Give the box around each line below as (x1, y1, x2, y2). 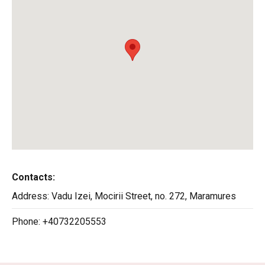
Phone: (12, 215, 43, 227)
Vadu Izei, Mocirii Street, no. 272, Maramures (51, 190, 236, 202)
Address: (12, 190, 51, 202)
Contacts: (12, 171, 55, 183)
